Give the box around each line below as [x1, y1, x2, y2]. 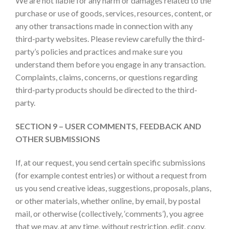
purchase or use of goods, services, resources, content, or [15, 8, 212, 18]
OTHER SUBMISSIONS [15, 134, 100, 144]
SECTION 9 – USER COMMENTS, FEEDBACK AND [15, 121, 201, 131]
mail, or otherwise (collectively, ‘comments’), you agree [15, 208, 203, 218]
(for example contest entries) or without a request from [15, 170, 207, 180]
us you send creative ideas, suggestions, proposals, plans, [15, 182, 211, 193]
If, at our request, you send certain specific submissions [15, 157, 205, 167]
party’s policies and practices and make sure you [15, 47, 182, 57]
